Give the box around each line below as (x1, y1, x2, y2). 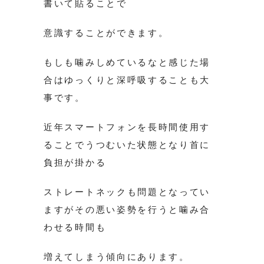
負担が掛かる (44, 157, 107, 168)
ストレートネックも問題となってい (44, 187, 211, 197)
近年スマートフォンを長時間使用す (44, 122, 211, 133)
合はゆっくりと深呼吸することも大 (44, 75, 211, 85)
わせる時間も (44, 222, 107, 233)
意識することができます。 (44, 28, 169, 38)
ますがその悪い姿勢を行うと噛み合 (44, 204, 211, 215)
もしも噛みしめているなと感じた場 (44, 57, 211, 68)
